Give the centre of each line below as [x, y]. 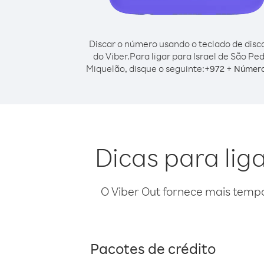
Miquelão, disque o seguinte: [145, 68]
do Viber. [111, 56]
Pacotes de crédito [153, 248]
